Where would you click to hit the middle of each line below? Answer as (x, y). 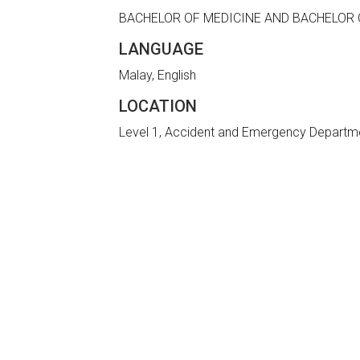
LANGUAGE (162, 49)
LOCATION (158, 106)
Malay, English (158, 76)
